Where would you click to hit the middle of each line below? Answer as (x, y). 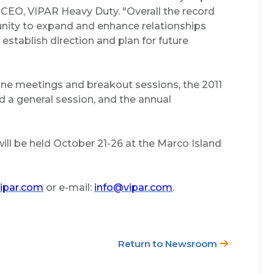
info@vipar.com (134, 187)
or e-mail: (69, 187)
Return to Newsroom (169, 243)
